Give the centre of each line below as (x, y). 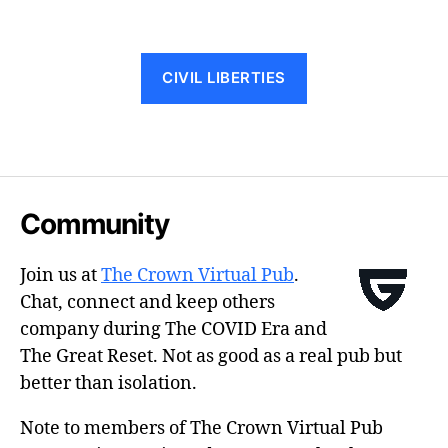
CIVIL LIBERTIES (224, 77)
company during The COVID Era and (173, 329)
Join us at (60, 275)
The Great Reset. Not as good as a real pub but (211, 356)
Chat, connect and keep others (147, 302)
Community (94, 224)
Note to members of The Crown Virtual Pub (201, 428)
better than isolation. (108, 383)
